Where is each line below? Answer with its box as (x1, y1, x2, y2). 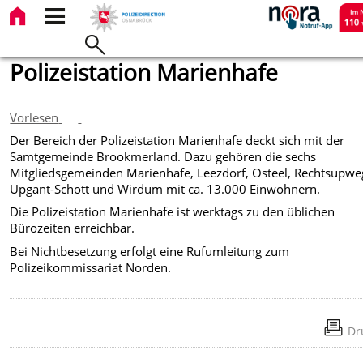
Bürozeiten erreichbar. (10, 220, 135, 237)
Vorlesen (10, 109, 59, 126)
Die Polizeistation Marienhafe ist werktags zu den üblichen (10, 203, 335, 220)
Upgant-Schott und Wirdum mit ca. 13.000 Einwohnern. (10, 180, 321, 197)
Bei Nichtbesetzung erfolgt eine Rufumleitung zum (10, 242, 290, 259)
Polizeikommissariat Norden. (10, 258, 172, 275)
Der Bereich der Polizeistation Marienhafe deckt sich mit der (10, 131, 345, 148)
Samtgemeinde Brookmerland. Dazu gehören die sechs (10, 147, 317, 164)
